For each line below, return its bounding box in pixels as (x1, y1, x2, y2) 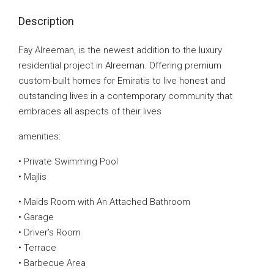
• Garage (18, 212, 54, 223)
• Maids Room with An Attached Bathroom (18, 196, 190, 207)
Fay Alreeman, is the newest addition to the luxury (18, 45, 222, 56)
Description (18, 15, 74, 28)
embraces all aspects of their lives (18, 106, 161, 117)
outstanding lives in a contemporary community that (18, 91, 232, 102)
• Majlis (18, 171, 46, 182)
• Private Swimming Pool (18, 156, 118, 167)
